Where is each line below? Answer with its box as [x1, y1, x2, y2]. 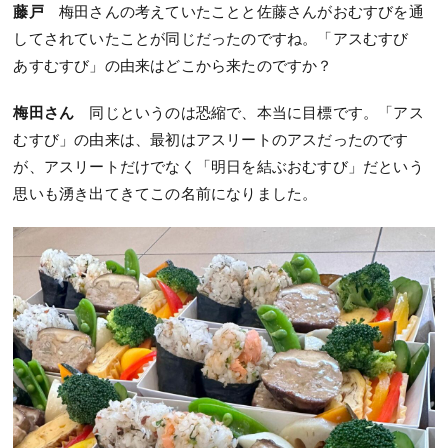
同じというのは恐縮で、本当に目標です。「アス [89, 102, 424, 121]
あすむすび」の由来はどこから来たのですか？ [13, 55, 333, 74]
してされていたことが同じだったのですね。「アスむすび [13, 28, 424, 47]
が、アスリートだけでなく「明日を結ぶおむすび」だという [13, 156, 424, 175]
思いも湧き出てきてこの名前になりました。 [13, 183, 318, 202]
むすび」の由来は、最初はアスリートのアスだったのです [13, 129, 409, 148]
